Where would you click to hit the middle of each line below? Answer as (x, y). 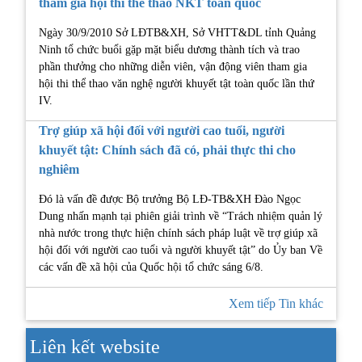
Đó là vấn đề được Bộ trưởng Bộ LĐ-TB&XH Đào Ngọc (170, 200)
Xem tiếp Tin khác (276, 304)
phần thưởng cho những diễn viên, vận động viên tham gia (173, 66)
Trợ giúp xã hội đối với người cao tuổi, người (162, 131)
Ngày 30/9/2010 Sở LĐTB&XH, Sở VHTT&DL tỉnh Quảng (177, 32)
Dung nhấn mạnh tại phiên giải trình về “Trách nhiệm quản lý (181, 217)
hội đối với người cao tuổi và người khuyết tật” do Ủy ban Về (181, 250)
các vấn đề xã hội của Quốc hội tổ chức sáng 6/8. (151, 267)
